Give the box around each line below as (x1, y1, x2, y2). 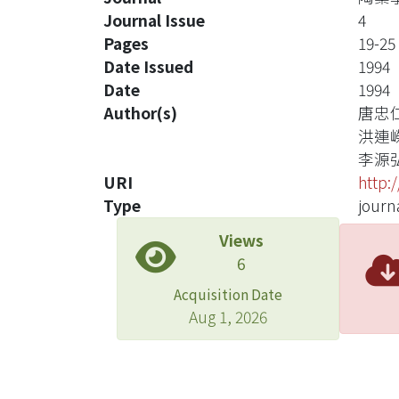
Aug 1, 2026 (189, 305, 267, 328)
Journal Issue (103, 9, 205, 31)
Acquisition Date (174, 284, 282, 304)
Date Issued (103, 55, 193, 77)
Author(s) (103, 102, 177, 124)
